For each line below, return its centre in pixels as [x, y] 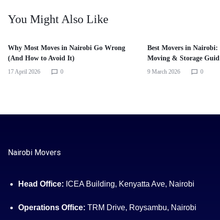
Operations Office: [52, 207]
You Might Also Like [58, 19]
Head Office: [41, 184]
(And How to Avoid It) [41, 58]
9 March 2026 [164, 72]
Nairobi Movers [34, 152]
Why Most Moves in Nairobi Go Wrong [67, 48]
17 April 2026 [24, 72]
